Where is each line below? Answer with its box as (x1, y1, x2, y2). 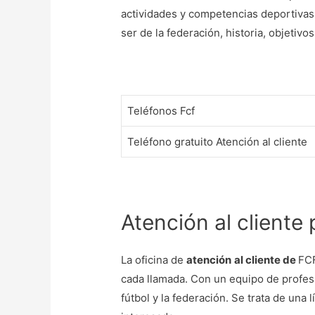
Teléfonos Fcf (127, 103, 195, 117)
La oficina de (121, 253, 187, 267)
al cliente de (234, 253, 299, 267)
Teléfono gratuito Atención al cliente (127, 134, 308, 148)
